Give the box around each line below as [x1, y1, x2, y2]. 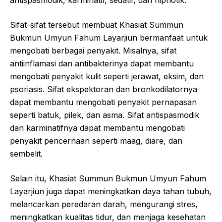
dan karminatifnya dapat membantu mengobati [10, 122, 185, 133]
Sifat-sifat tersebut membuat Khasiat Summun [10, 19, 183, 30]
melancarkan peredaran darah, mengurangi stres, [10, 199, 198, 209]
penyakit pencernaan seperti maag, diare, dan [10, 135, 182, 146]
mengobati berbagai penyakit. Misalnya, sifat [10, 45, 176, 55]
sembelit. [10, 148, 43, 159]
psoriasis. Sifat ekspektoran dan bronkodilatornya [10, 84, 197, 94]
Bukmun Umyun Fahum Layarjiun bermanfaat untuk [10, 32, 208, 43]
